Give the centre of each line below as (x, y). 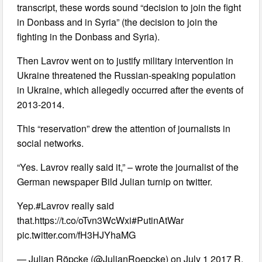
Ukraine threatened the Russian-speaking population (127, 75)
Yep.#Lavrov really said (66, 205)
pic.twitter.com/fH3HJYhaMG (77, 235)
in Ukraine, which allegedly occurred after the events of (130, 89)
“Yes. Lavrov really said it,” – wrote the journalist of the (128, 167)
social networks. (51, 143)
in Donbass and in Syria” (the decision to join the (118, 22)
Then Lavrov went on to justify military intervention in (125, 60)
